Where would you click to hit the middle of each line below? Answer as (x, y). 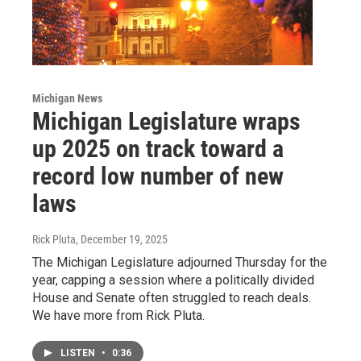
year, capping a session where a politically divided (173, 280)
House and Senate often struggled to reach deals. (172, 297)
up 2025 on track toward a (158, 148)
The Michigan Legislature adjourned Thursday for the (180, 262)
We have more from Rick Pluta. (118, 315)
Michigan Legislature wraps (166, 121)
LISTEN (79, 353)
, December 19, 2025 (122, 239)
